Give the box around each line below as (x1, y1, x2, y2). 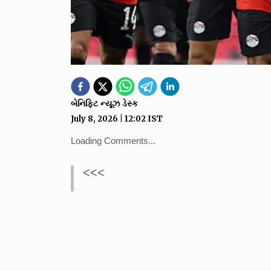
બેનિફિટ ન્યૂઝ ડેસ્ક (71, 99, 138, 108)
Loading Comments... (71, 135, 155, 146)
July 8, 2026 (71, 114, 118, 124)
